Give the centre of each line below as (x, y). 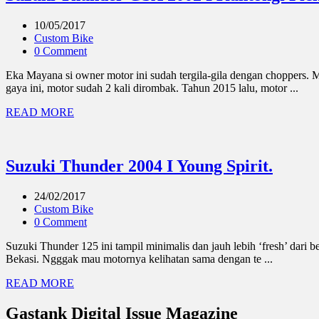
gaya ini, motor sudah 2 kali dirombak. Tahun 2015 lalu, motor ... (152, 88)
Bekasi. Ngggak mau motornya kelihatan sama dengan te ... (139, 259)
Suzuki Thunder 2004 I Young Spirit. (139, 166)
